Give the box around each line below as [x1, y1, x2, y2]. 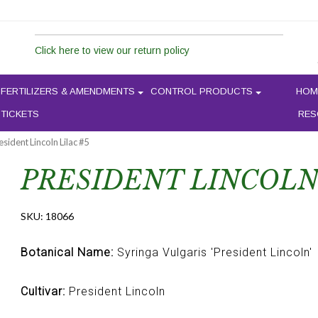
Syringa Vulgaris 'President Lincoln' [113, 246, 312, 260]
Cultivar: [20, 284, 65, 298]
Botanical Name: [20, 246, 114, 260]
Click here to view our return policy [35, 45, 190, 56]
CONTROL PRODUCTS [150, 86, 253, 97]
